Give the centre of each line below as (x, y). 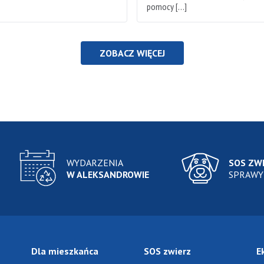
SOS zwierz (167, 251)
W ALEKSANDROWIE (108, 175)
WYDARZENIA (95, 163)
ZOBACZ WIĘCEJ (132, 53)
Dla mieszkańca (65, 251)
